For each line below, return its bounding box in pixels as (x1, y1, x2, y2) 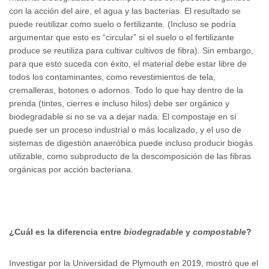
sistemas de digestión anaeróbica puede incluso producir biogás (9, 138, 253, 148)
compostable (193, 226, 246, 237)
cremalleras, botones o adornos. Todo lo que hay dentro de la (9, 85, 243, 95)
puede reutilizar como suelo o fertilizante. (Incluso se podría (9, 19, 236, 29)
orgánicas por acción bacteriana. (9, 164, 133, 174)
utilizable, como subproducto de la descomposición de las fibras (9, 151, 251, 161)
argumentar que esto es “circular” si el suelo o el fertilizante (9, 32, 234, 42)
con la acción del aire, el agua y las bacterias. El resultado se (9, 5, 241, 16)
